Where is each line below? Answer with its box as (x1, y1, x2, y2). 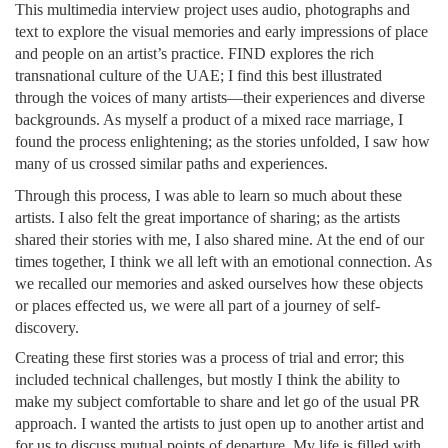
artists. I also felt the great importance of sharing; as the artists (15, 209, 400, 227)
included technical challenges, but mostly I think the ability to (15, 371, 400, 389)
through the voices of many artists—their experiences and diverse (15, 89, 425, 107)
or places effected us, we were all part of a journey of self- (15, 297, 380, 315)
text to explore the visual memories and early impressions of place (15, 23, 428, 41)
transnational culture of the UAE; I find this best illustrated (15, 67, 382, 85)
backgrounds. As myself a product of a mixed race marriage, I (15, 111, 403, 129)
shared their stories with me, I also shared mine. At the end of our (15, 231, 424, 249)
